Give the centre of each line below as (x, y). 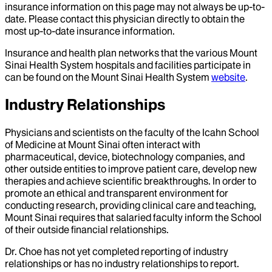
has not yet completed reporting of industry (135, 251)
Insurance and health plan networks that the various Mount (131, 53)
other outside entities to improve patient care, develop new (131, 168)
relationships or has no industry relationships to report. (122, 263)
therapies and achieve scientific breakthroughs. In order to (131, 181)
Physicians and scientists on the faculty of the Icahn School (132, 132)
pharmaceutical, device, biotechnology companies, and (125, 156)
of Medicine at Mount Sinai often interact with (103, 144)
